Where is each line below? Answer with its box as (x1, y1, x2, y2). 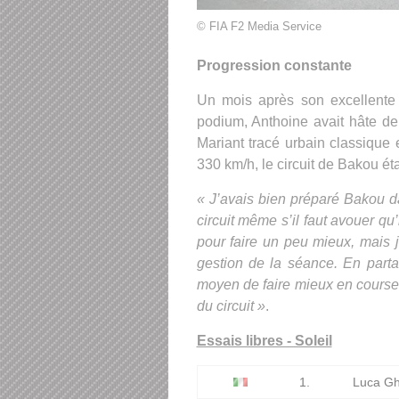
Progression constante (196, 58, 352, 74)
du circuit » (196, 298, 265, 314)
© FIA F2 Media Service (196, 20, 322, 34)
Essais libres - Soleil (196, 333, 332, 349)
